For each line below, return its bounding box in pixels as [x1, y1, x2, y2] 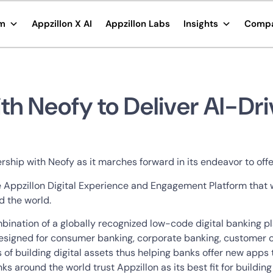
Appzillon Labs [105, 18, 170, 30]
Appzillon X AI [31, 18, 92, 30]
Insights [183, 18, 218, 30]
